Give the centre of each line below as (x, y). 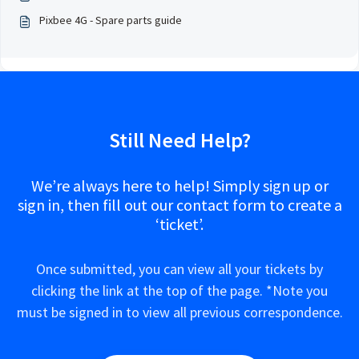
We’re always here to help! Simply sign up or (179, 186)
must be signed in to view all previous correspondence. (179, 312)
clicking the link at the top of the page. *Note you (179, 290)
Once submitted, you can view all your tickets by (179, 269)
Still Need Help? (179, 140)
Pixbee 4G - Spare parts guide (111, 20)
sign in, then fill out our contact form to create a (179, 205)
